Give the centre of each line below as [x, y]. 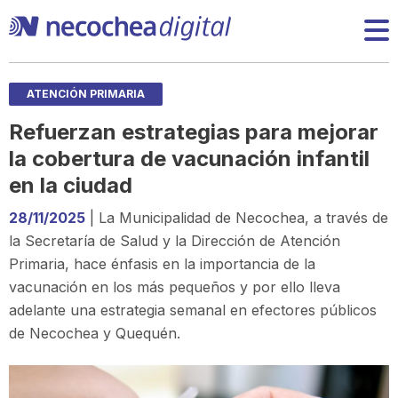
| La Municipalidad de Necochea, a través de [237, 217]
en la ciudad [71, 185]
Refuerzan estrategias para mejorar [194, 131]
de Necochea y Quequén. [95, 333]
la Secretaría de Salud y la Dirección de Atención [175, 240]
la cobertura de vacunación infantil [189, 158]
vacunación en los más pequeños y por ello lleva [175, 287]
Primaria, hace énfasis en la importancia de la [162, 263]
